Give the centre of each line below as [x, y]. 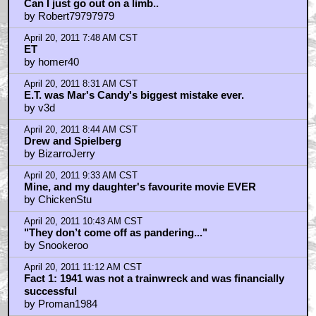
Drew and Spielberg [72, 141]
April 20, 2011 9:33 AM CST [80, 176]
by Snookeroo [56, 245]
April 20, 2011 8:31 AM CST [80, 84]
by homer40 [51, 62]
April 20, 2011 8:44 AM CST [80, 130]
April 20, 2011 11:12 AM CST [83, 268]
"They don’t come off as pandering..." [115, 233]
